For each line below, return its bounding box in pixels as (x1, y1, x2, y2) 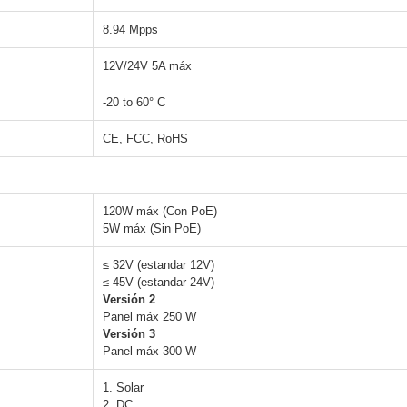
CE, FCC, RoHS (103, 132, 188, 146)
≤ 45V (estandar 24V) (103, 275, 214, 290)
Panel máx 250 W (103, 310, 196, 324)
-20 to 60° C (103, 95, 165, 110)
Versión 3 (103, 327, 155, 342)
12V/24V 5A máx (103, 59, 192, 74)
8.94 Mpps (103, 23, 158, 37)
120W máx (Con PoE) (103, 204, 217, 219)
